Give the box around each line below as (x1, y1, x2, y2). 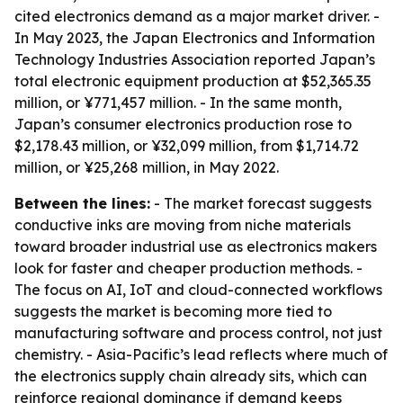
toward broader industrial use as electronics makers (14, 237, 377, 255)
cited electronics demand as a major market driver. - (14, 7, 380, 25)
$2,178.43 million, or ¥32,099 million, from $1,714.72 (14, 137, 359, 155)
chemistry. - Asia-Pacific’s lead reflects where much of (14, 345, 388, 363)
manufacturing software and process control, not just (14, 324, 382, 342)
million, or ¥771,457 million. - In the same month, (14, 94, 342, 112)
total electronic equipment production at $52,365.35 (14, 72, 372, 90)
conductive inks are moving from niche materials (14, 216, 351, 234)
